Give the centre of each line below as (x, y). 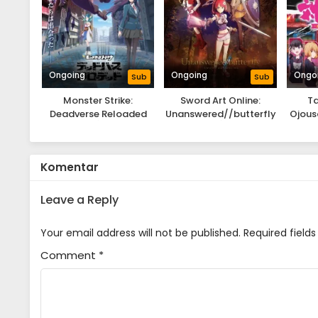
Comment (70, 256)
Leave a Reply (79, 200)
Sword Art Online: (221, 101)
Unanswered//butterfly (220, 114)
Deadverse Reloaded (98, 114)
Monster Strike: (98, 101)
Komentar (70, 168)
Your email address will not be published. (141, 233)
